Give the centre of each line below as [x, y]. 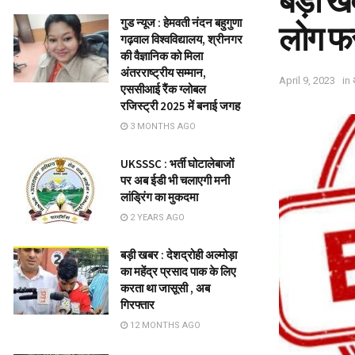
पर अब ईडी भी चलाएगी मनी [175, 180]
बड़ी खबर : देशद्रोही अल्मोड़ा [179, 255]
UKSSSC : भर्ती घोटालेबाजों [177, 164]
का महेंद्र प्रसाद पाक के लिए [178, 271]
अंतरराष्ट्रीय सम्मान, [163, 73]
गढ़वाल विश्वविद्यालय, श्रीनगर [181, 39]
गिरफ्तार [137, 305]
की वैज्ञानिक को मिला [162, 56]
